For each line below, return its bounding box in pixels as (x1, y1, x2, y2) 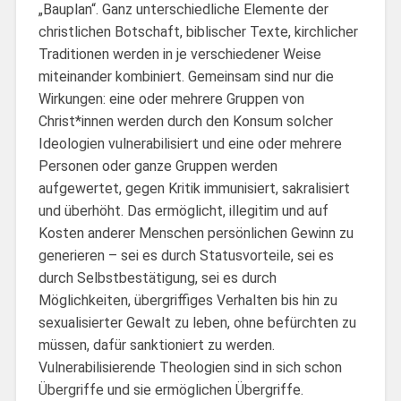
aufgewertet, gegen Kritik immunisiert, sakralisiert (38, 179, 350, 197)
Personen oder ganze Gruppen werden (38, 157, 277, 175)
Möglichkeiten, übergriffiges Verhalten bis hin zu (38, 291, 337, 309)
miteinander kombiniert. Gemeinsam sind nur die (38, 67, 334, 85)
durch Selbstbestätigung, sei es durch (38, 269, 277, 286)
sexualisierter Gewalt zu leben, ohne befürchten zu (38, 313, 356, 331)
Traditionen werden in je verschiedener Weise (38, 45, 321, 63)
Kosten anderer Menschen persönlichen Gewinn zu (38, 224, 354, 242)
